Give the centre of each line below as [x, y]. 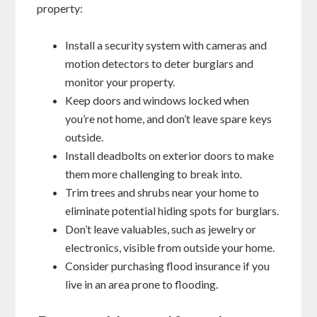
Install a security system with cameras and [166, 45]
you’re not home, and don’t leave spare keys [169, 119]
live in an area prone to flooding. [142, 284]
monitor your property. [120, 82]
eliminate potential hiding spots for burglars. [172, 211]
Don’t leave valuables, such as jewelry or [161, 229]
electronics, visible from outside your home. [170, 248]
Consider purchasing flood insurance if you [168, 266]
